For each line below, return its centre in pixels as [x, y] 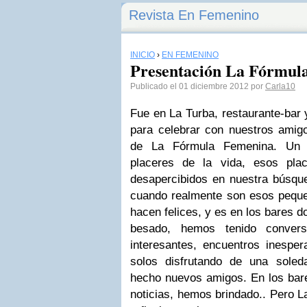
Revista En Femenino [194, 15]
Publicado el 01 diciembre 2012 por [198, 86]
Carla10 [280, 86]
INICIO [143, 55]
